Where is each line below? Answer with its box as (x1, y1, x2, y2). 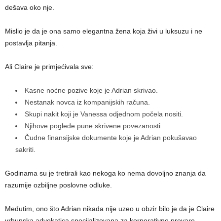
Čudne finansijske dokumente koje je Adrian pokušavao (25, 134, 197, 142)
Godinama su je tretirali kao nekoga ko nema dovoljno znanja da (5, 169, 206, 178)
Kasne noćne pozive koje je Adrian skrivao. (25, 86, 158, 95)
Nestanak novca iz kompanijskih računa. (25, 98, 150, 107)
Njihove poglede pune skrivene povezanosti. (25, 122, 162, 130)
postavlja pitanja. (5, 39, 57, 47)
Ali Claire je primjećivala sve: (5, 63, 94, 71)
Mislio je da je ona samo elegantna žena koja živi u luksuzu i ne (5, 27, 202, 36)
